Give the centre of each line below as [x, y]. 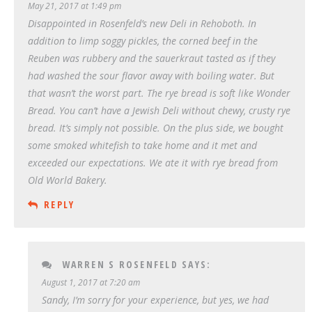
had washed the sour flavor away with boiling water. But [151, 75]
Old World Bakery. [68, 180]
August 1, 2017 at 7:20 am [91, 282]
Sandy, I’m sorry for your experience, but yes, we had [155, 299]
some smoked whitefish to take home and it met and [142, 145]
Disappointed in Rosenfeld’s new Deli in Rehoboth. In [142, 23]
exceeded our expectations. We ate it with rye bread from [153, 162]
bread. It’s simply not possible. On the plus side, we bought [156, 127]
